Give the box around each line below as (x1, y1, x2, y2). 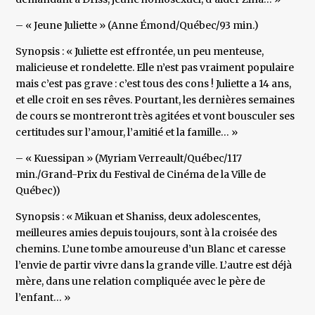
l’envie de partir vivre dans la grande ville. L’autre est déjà (15, 259, 292, 272)
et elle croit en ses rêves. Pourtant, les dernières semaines (15, 94, 295, 107)
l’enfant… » (15, 291, 71, 304)
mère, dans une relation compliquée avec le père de (15, 275, 266, 288)
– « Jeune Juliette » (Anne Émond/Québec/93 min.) (15, 19, 259, 32)
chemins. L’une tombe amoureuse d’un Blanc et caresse (15, 243, 286, 256)
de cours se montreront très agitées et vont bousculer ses (15, 110, 295, 123)
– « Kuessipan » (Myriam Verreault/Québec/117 (15, 152, 243, 165)
